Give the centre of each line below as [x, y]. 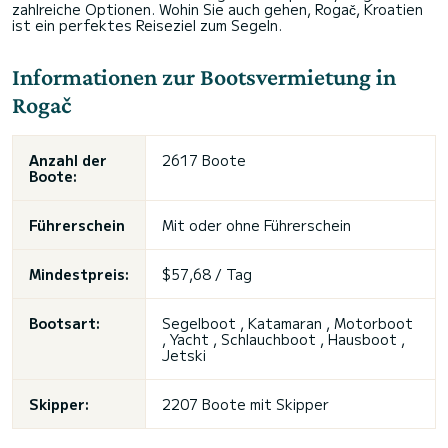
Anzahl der [68, 160]
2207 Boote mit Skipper [245, 404]
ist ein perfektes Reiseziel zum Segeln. [147, 25]
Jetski [184, 355]
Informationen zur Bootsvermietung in [204, 76]
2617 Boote [204, 160]
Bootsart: [64, 323]
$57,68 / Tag [207, 274]
